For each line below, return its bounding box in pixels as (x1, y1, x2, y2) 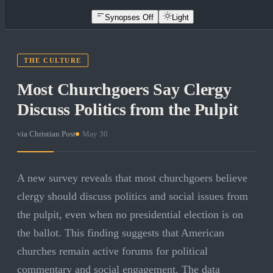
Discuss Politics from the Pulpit (17, 100, 239, 119)
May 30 (82, 129, 108, 139)
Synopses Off (105, 12, 154, 22)
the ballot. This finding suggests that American (17, 227, 224, 239)
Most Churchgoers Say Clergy (17, 80, 232, 99)
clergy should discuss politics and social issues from (17, 190, 248, 203)
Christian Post (29, 129, 76, 139)
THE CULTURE (24, 57, 82, 65)
